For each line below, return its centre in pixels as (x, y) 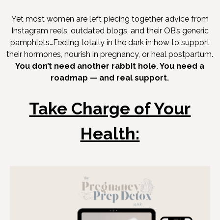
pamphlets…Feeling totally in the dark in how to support (110, 43)
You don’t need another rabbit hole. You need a (110, 66)
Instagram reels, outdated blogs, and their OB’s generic (110, 31)
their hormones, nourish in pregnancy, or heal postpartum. (110, 55)
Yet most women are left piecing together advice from (110, 19)
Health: (110, 134)
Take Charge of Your (110, 109)
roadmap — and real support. (110, 78)
